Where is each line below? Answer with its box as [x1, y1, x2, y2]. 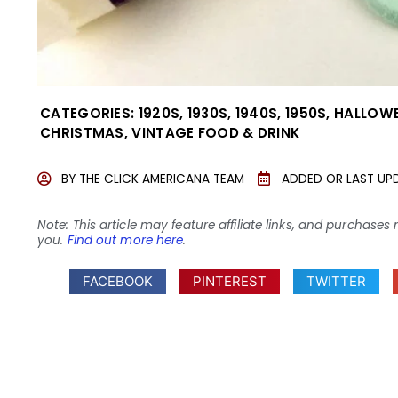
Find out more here [67, 232, 184, 250]
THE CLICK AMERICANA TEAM [79, 170, 244, 187]
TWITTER [306, 272, 367, 290]
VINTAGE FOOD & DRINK [131, 123, 300, 142]
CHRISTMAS [40, 123, 124, 142]
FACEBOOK [83, 272, 154, 290]
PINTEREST [193, 272, 267, 290]
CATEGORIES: [40, 103, 135, 123]
